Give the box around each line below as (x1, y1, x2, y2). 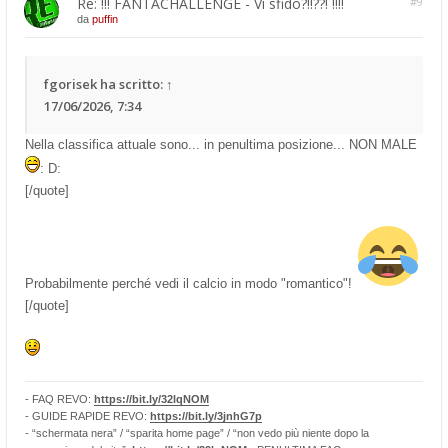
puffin (92, 12, 118, 25)
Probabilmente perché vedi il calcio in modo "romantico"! (25, 275, 356, 291)
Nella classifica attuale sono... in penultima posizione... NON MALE (25, 136, 417, 152)
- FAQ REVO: (25, 392, 94, 405)
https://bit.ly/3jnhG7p (150, 409, 262, 422)
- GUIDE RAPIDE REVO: (25, 409, 150, 422)
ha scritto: (97, 74, 166, 93)
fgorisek (44, 74, 97, 93)
